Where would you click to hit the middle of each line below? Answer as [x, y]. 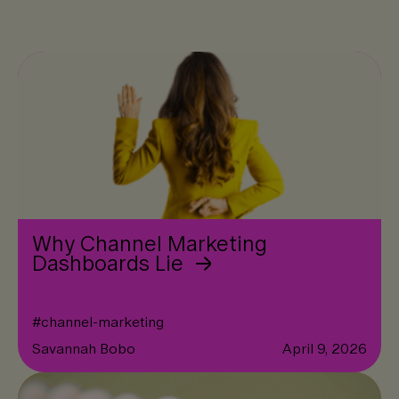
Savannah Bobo [84, 349]
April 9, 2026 [325, 349]
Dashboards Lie [110, 263]
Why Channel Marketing [150, 244]
